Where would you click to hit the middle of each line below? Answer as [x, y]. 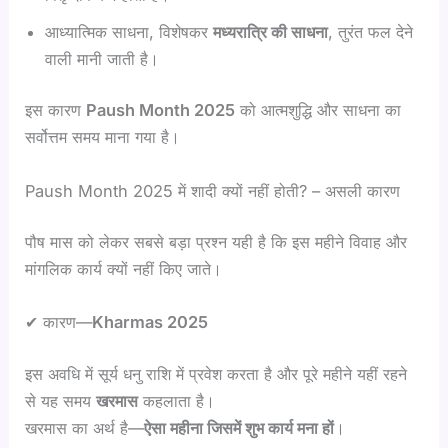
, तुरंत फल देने [371, 31]
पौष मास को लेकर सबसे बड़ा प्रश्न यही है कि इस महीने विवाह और [216, 242]
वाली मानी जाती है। [102, 58]
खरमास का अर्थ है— [85, 428]
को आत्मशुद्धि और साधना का [318, 110]
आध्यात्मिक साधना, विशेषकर [129, 31]
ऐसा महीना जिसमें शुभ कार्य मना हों [239, 428]
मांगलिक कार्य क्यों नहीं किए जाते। [124, 269]
